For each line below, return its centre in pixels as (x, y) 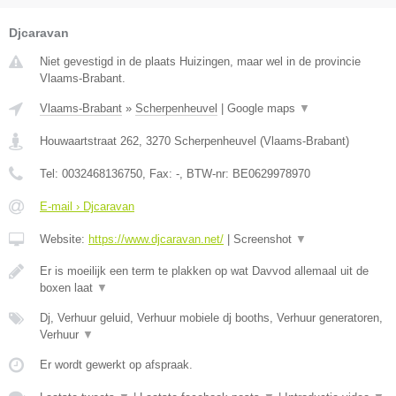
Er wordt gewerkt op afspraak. (116, 364)
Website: (64, 239)
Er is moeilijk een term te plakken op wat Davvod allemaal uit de (204, 270)
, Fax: (159, 173)
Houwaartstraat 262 (89, 141)
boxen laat (68, 287)
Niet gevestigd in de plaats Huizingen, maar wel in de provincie (200, 61)
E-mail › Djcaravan (87, 206)
